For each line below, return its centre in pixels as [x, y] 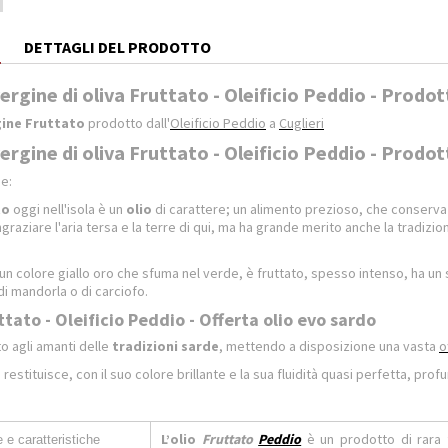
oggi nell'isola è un [68, 209]
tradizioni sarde [165, 346]
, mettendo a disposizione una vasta [329, 346]
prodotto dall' [127, 123]
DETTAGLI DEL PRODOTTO [117, 47]
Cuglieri [301, 123]
